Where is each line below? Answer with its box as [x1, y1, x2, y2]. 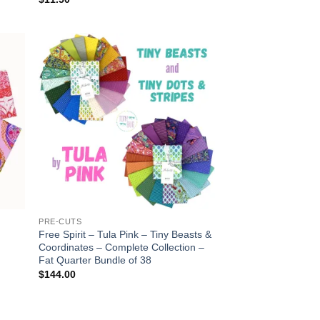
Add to [177, 68, 203, 77]
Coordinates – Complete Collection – [39, 241, 205, 253]
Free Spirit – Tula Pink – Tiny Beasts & [39, 228, 212, 240]
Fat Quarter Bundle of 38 [39, 254, 152, 266]
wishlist [176, 78, 205, 87]
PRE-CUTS [39, 216, 82, 226]
